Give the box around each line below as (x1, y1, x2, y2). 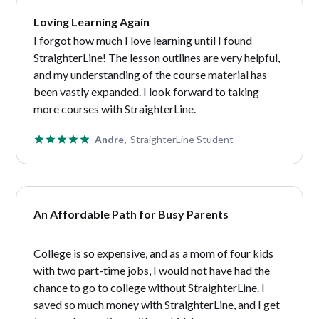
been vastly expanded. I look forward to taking (33, 84, 260, 98)
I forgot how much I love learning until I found (33, 33, 253, 47)
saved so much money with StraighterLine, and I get (33, 297, 281, 311)
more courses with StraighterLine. (33, 101, 197, 115)
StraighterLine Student (126, 132, 234, 145)
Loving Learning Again (33, 14, 150, 28)
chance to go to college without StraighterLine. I (33, 280, 266, 294)
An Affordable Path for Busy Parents (33, 206, 229, 221)
